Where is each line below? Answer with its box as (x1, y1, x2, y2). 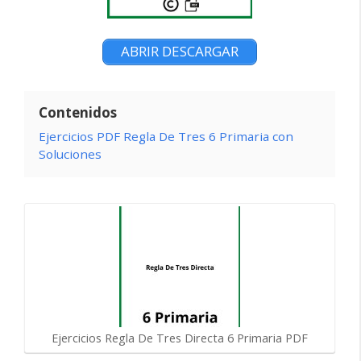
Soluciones (39, 145, 102, 162)
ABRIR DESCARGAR (121, 42, 239, 61)
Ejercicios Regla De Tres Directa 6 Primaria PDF (52, 330, 308, 346)
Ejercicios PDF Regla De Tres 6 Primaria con (39, 127, 293, 144)
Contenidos (39, 102, 117, 122)
